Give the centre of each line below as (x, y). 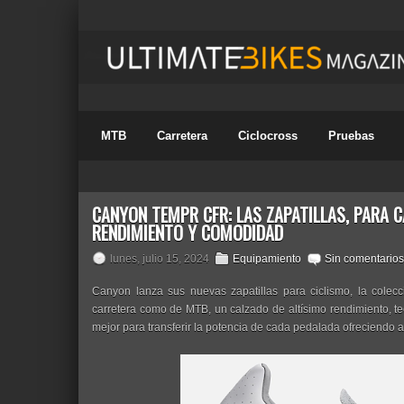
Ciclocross (268, 136)
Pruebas (351, 136)
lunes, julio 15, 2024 (160, 259)
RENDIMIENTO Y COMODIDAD (188, 233)
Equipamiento (267, 259)
